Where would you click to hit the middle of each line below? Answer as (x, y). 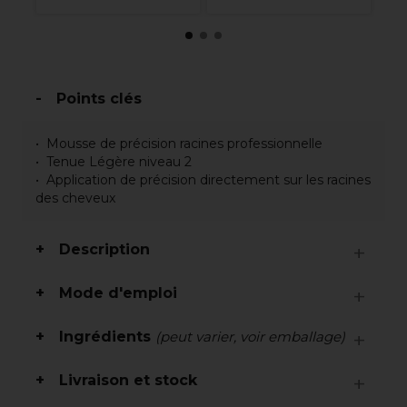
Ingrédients (107, 337)
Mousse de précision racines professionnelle (184, 144)
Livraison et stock (128, 380)
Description (104, 249)
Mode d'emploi (118, 293)
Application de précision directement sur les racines (208, 180)
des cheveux (75, 198)
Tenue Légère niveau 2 (119, 162)
